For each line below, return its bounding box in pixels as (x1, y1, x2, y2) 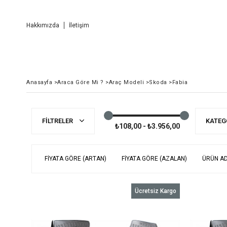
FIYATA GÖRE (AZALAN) (122, 155, 187, 162)
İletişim (69, 22, 89, 29)
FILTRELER (42, 117, 74, 125)
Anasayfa (26, 79, 52, 86)
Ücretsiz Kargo (134, 187, 176, 195)
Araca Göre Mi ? (57, 79, 104, 86)
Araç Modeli (108, 79, 144, 86)
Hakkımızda (26, 22, 59, 29)
